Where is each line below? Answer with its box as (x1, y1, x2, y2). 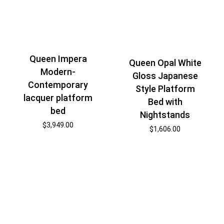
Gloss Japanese (132, 70, 198, 81)
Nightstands (140, 109, 190, 120)
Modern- (40, 66, 76, 77)
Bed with (147, 96, 182, 107)
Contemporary (28, 79, 88, 90)
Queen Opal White (128, 57, 201, 68)
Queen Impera (29, 53, 87, 64)
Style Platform (135, 83, 195, 94)
